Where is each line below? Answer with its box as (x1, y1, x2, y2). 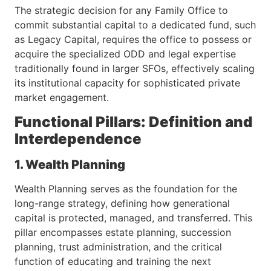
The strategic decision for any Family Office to (15, 4, 228, 17)
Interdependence (15, 129, 142, 148)
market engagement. (15, 91, 109, 104)
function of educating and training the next (15, 255, 211, 267)
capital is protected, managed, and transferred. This (15, 211, 252, 224)
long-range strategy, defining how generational (15, 197, 230, 209)
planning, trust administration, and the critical (15, 240, 222, 253)
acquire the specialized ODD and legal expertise (15, 48, 236, 60)
